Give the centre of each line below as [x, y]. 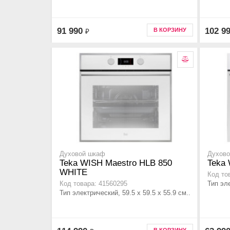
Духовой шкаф [82, 154]
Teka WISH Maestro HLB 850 [116, 163]
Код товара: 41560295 [93, 184]
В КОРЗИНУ [170, 30]
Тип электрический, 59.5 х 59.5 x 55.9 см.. [125, 193]
